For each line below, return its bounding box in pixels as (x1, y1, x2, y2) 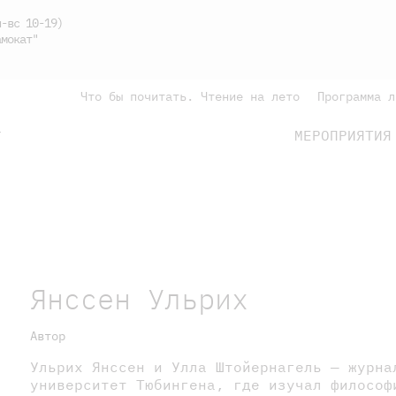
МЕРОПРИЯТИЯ (294, 126, 392, 144)
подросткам (13, 188, 103, 206)
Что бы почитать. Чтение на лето (80, 88, 300, 104)
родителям (211, 188, 292, 206)
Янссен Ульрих (29, 279, 248, 317)
